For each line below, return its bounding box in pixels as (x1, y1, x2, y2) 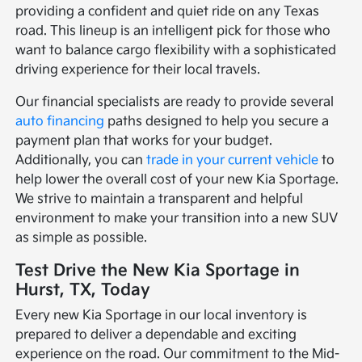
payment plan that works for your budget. (15, 133, 273, 149)
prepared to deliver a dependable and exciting (15, 326, 297, 343)
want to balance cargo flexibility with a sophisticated (15, 42, 337, 58)
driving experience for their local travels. (15, 61, 261, 78)
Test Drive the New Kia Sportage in (15, 260, 301, 280)
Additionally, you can (15, 152, 147, 168)
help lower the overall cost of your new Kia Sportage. (15, 171, 339, 187)
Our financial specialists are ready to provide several (15, 94, 335, 110)
